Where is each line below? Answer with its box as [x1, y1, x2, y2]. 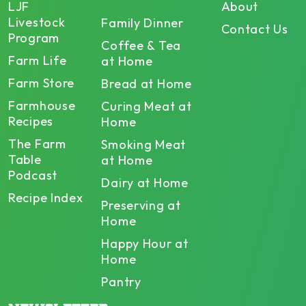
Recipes [8, 113, 54, 129]
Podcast [8, 167, 58, 183]
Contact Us [221, 20, 288, 37]
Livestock [8, 14, 66, 30]
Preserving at [101, 197, 181, 213]
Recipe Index [8, 189, 83, 206]
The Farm [8, 135, 66, 152]
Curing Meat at [101, 98, 192, 114]
